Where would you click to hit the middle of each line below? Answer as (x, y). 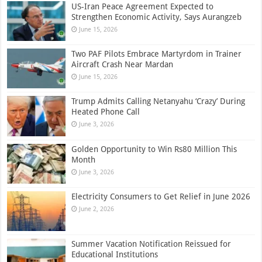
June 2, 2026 (97, 209)
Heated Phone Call (106, 112)
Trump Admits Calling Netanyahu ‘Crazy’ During (158, 101)
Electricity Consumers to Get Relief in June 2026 (161, 196)
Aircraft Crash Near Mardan (123, 65)
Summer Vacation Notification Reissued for (151, 244)
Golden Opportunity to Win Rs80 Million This (154, 149)
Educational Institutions (115, 254)
